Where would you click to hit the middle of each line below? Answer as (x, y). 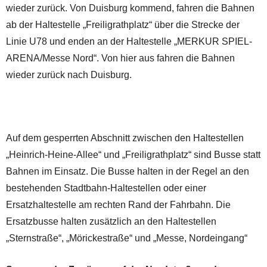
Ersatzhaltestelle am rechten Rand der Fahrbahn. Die (118, 204)
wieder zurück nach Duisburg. (69, 74)
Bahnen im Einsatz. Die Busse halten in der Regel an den (128, 171)
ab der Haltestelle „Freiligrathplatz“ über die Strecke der (123, 24)
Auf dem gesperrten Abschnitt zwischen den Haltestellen (125, 138)
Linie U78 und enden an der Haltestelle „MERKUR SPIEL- (129, 41)
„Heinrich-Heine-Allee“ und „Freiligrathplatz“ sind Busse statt (133, 154)
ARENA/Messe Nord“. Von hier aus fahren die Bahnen (120, 58)
